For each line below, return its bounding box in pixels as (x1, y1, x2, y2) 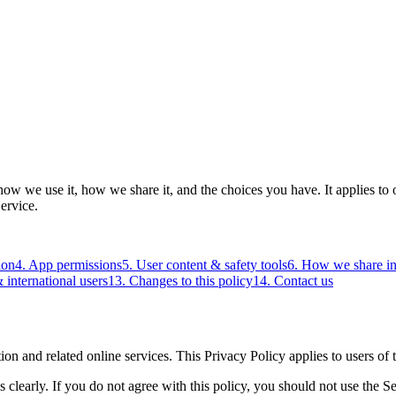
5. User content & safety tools (122, 256, 287, 272)
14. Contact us (253, 272, 333, 288)
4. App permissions (15, 256, 122, 272)
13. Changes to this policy (108, 272, 253, 288)
